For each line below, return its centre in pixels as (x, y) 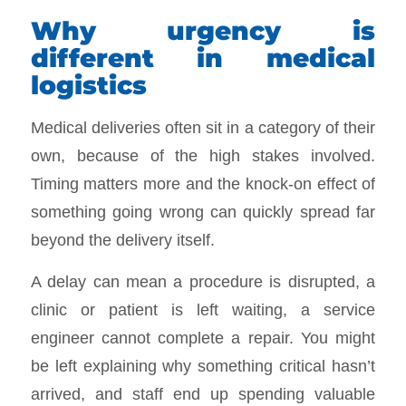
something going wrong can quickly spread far (203, 211)
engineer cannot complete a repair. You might (203, 338)
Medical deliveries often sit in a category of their (203, 127)
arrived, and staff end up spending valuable (203, 394)
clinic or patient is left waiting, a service (203, 310)
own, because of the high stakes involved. (203, 155)
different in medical (203, 58)
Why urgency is (203, 30)
